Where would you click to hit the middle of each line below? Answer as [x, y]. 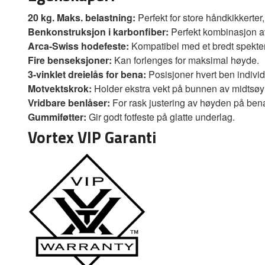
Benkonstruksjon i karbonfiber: [98, 31]
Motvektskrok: [60, 88]
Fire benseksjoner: [70, 60]
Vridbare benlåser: [69, 102]
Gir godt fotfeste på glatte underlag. [161, 117]
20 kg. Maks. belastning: [82, 17]
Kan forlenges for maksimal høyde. [185, 60]
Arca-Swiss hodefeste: [78, 46]
